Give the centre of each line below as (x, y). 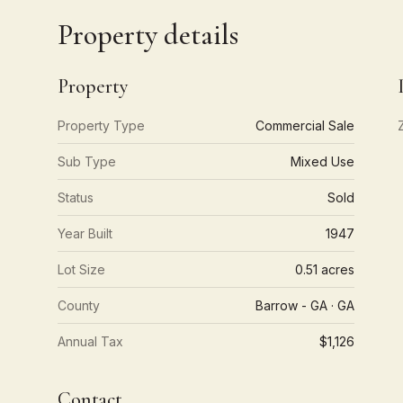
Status (76, 197)
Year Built (85, 233)
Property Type (101, 125)
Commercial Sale (305, 125)
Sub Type (87, 161)
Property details (148, 35)
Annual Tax (90, 341)
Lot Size (81, 269)
